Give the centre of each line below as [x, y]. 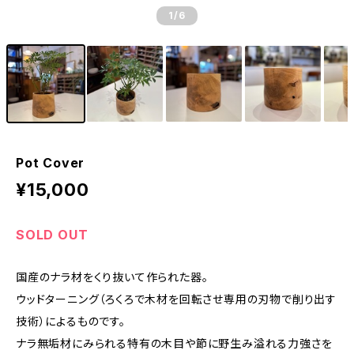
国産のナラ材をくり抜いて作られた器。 [112, 277]
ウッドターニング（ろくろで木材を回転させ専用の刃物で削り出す [176, 299]
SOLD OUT [52, 235]
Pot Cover [51, 163]
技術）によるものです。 [71, 321]
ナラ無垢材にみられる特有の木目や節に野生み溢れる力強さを [174, 343]
